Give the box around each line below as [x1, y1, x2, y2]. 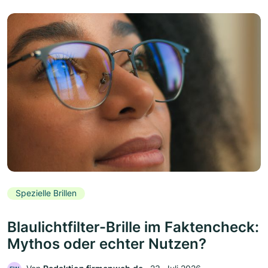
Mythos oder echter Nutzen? [7, 235, 206, 253]
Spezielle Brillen [16, 188, 77, 199]
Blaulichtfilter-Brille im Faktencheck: [7, 218, 259, 236]
